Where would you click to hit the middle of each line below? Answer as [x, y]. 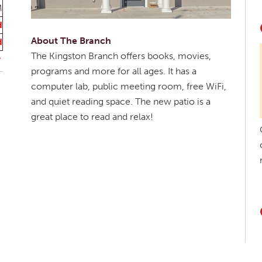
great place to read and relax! [92, 117]
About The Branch [71, 41]
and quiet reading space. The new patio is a [121, 102]
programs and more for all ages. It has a [114, 71]
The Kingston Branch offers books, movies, [121, 56]
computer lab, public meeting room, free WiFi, [129, 87]
